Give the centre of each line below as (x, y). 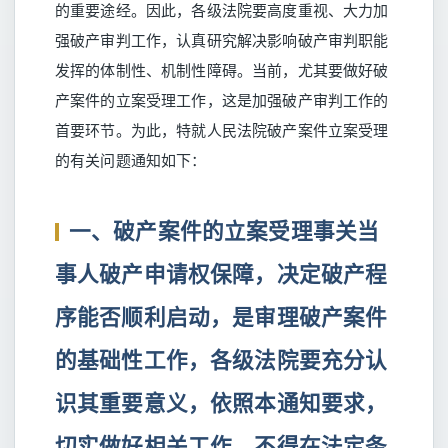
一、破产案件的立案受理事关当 (224, 230)
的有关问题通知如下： (131, 160)
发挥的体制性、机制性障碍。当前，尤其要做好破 (222, 70)
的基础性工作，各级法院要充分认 (221, 359)
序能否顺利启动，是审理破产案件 (221, 316)
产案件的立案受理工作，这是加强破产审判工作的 (222, 100)
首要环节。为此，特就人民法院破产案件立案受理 (222, 130)
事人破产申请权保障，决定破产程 (221, 273)
